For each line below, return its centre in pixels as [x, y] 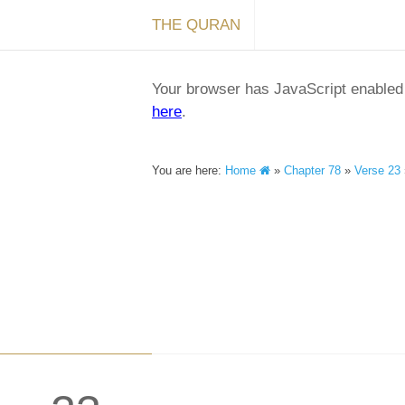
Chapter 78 [312, 170]
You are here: [188, 170]
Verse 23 [377, 170]
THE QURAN [196, 25]
